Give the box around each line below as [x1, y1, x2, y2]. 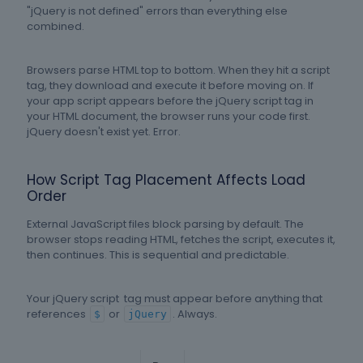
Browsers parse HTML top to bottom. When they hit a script [27, 62, 330, 79]
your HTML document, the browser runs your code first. [27, 109, 310, 125]
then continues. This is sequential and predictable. [27, 247, 289, 263]
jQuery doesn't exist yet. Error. [27, 124, 181, 140]
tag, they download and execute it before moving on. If [27, 78, 314, 94]
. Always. [173, 306, 217, 322]
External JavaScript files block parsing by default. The [27, 216, 304, 233]
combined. [27, 19, 84, 35]
